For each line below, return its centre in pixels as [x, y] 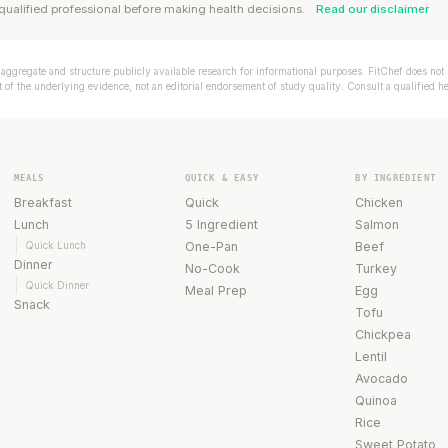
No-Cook [212, 268]
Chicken [379, 202]
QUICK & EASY [221, 177]
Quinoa [376, 400]
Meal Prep [215, 290]
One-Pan [211, 246]
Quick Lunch [55, 244]
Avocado [382, 378]
